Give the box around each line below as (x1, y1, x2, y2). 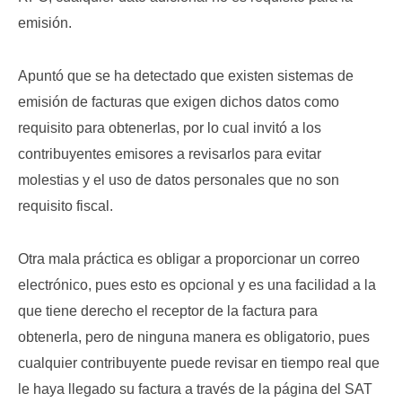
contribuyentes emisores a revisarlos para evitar (18, 146, 321, 162)
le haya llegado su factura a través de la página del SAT (18, 381, 372, 397)
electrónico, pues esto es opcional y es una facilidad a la (18, 277, 376, 293)
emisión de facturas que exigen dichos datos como (18, 94, 339, 109)
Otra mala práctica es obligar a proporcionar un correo (18, 251, 360, 267)
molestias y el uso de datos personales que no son (18, 172, 339, 188)
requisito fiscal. (18, 198, 113, 214)
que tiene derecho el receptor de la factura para (18, 303, 318, 319)
